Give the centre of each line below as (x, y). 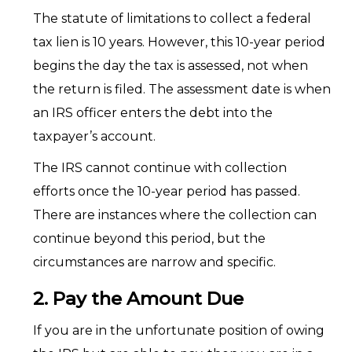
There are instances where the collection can (174, 215)
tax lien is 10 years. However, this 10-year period (179, 42)
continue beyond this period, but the (149, 238)
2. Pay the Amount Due (138, 299)
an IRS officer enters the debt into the (152, 113)
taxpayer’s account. (94, 136)
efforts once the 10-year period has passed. (166, 191)
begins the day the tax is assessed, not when (170, 66)
